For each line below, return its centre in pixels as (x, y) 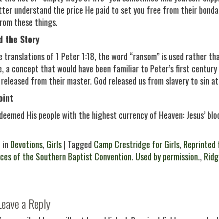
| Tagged (78, 144)
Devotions (26, 144)
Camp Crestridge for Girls (137, 144)
